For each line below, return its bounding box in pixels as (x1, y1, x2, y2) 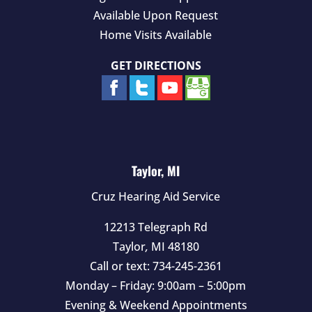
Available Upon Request (93, 7, 219, 23)
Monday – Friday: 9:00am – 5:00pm (65, 277, 247, 293)
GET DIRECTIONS (110, 57, 201, 73)
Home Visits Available (100, 26, 212, 42)
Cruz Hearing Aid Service (91, 188, 221, 204)
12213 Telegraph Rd (104, 219, 208, 235)
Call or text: (89, 258, 153, 274)
